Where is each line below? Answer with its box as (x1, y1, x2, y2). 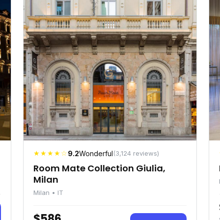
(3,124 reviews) (113, 149, 159, 157)
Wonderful (79, 149, 113, 158)
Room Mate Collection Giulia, (33, 162, 165, 174)
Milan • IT (33, 189, 63, 196)
